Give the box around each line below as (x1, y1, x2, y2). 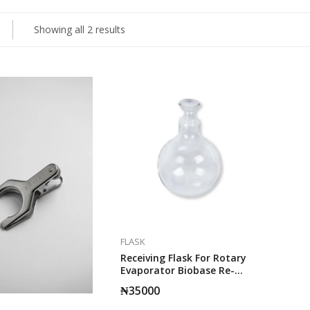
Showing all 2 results (33, 23, 125, 36)
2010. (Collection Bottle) (120, 275, 237, 289)
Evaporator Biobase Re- (120, 263, 235, 277)
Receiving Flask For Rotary (120, 250, 247, 264)
